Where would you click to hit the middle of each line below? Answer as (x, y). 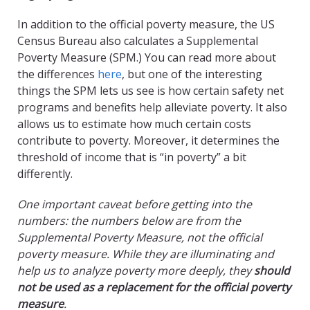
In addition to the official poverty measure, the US (146, 25)
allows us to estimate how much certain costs (134, 124)
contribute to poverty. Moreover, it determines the (148, 141)
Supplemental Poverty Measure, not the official (140, 238)
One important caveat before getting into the (135, 204)
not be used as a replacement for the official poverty (154, 288)
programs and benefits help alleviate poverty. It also (152, 108)
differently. (45, 174)
